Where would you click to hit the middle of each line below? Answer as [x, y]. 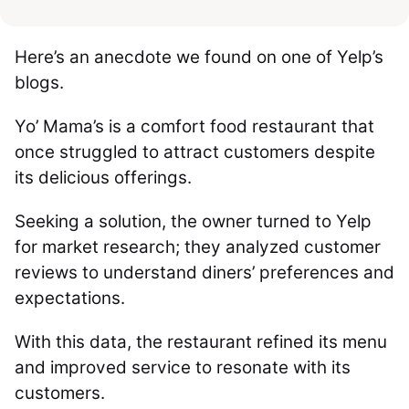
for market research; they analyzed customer [198, 247]
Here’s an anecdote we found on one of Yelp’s [199, 57]
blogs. [39, 83]
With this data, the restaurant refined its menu [201, 342]
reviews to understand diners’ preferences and [204, 273]
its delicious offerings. [105, 178]
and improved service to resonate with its [183, 367]
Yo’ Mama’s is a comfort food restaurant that [194, 126]
